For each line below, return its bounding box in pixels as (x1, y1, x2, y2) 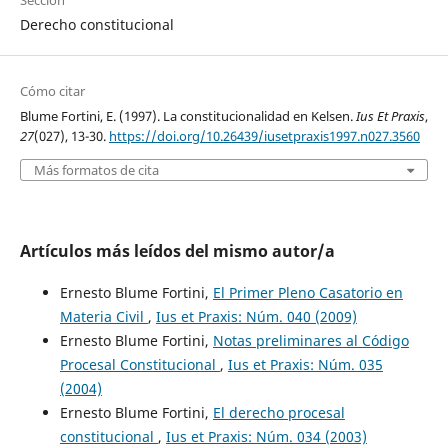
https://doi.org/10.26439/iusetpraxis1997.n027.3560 (108, 127, 420, 146)
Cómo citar (19, 82, 85, 101)
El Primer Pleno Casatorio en (212, 283, 403, 303)
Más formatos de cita (33, 161, 159, 180)
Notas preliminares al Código (212, 331, 409, 351)
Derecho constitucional (19, 15, 174, 35)
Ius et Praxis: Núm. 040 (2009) (155, 307, 357, 327)
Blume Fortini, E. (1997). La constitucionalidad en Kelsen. (19, 107, 356, 126)
